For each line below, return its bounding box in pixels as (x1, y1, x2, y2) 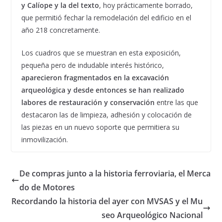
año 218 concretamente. (21, 25, 100, 35)
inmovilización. (21, 134, 68, 144)
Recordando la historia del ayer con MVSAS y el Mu (11, 195, 203, 207)
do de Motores (19, 181, 75, 193)
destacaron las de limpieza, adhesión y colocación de (21, 110, 192, 119)
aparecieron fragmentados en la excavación (21, 72, 169, 82)
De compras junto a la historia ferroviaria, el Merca (19, 167, 211, 179)
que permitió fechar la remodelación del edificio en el (21, 12, 191, 22)
